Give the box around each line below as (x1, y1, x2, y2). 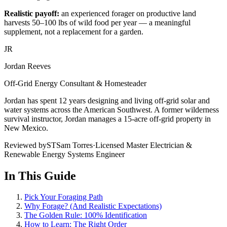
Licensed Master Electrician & (95, 140, 192, 149)
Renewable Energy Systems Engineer (4, 149, 125, 159)
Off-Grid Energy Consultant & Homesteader (4, 79, 146, 88)
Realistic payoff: (4, 9, 59, 18)
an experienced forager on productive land (59, 9, 196, 18)
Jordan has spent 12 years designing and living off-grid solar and (4, 96, 210, 105)
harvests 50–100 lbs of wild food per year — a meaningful (4, 18, 191, 27)
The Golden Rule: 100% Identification (24, 211, 147, 220)
